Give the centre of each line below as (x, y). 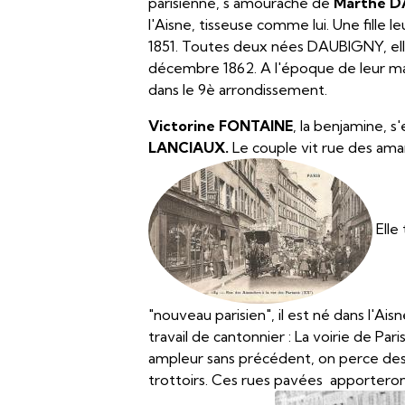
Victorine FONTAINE (221, 126)
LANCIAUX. (189, 147)
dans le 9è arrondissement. (238, 89)
